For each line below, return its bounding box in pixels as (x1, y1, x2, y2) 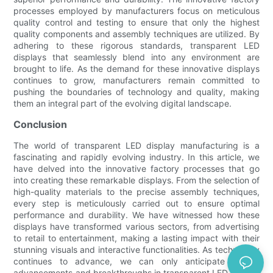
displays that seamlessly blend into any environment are (13, 51, 260, 62)
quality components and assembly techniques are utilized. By (13, 28, 260, 39)
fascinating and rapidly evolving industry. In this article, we (13, 151, 260, 162)
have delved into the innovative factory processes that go (13, 163, 260, 174)
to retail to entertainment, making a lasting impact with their (13, 232, 260, 243)
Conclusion (13, 118, 68, 130)
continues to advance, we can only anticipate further (13, 255, 260, 266)
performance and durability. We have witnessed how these (13, 209, 260, 220)
